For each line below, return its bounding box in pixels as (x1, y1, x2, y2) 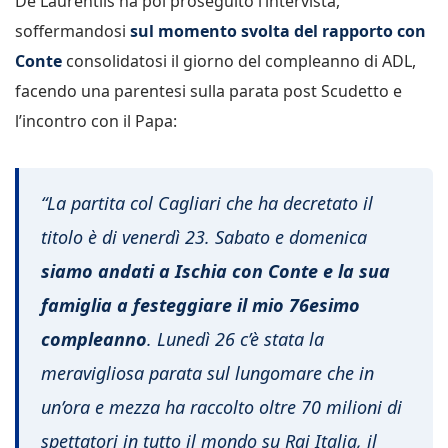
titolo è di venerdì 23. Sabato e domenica (41, 225, 367, 250)
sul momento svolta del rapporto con (130, 20, 426, 43)
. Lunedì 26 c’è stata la (147, 327, 324, 352)
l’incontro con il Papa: (15, 110, 177, 133)
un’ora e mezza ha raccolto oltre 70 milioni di (41, 395, 402, 420)
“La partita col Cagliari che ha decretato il (41, 191, 373, 216)
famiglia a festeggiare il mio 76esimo (41, 293, 360, 318)
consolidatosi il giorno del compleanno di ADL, (62, 50, 416, 73)
